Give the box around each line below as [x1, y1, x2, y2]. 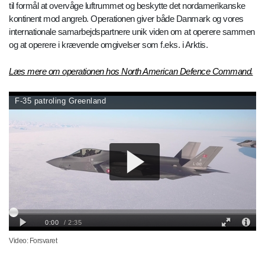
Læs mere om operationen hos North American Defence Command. [9, 79, 253, 90]
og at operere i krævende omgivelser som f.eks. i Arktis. [9, 53, 208, 63]
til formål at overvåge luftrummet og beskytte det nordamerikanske [9, 14, 245, 24]
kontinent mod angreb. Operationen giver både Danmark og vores [9, 27, 244, 37]
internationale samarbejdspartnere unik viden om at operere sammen [9, 40, 255, 50]
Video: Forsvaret [9, 250, 57, 258]
